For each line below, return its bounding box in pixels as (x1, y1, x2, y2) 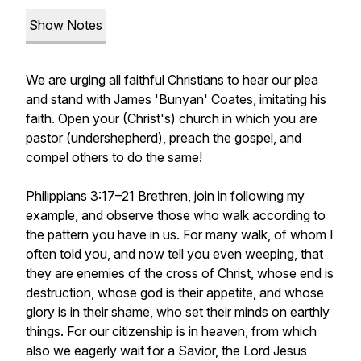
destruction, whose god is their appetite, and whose (26, 284, 324, 301)
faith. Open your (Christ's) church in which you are (26, 110, 317, 127)
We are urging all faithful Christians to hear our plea (26, 72, 318, 88)
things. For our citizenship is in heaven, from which (26, 323, 317, 339)
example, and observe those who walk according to (26, 207, 326, 223)
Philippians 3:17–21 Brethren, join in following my (26, 188, 305, 204)
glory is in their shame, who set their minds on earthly (26, 304, 330, 320)
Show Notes (29, 17, 102, 33)
